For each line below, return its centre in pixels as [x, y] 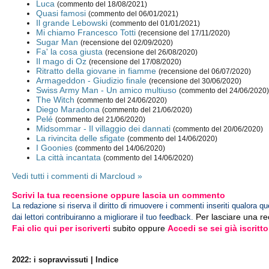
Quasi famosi [61, 14]
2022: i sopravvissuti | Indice [65, 260]
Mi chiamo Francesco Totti [86, 33]
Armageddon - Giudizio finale [92, 81]
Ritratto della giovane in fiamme [96, 71]
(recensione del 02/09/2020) [127, 43]
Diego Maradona [68, 110]
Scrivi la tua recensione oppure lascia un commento [119, 195]
